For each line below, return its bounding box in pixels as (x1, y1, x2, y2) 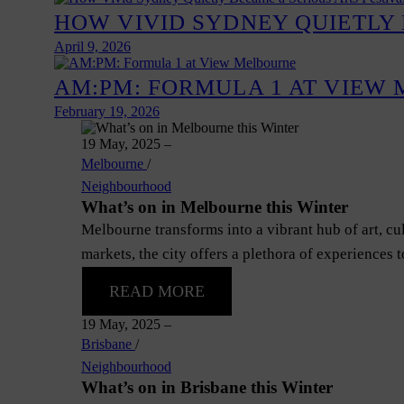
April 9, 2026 (54, 39, 131, 54)
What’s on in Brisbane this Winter (81, 378, 333, 397)
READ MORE (109, 282, 205, 300)
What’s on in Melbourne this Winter (81, 197, 348, 216)
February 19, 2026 (54, 104, 160, 119)
